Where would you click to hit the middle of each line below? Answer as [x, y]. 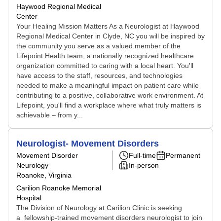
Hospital [29, 198]
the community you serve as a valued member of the [98, 46]
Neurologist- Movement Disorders [88, 144]
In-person [144, 165]
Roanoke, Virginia [44, 175]
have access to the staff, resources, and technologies [99, 75]
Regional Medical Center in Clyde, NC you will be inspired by [110, 36]
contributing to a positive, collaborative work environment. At [110, 95]
